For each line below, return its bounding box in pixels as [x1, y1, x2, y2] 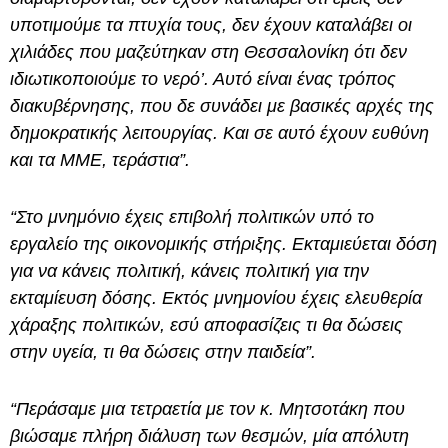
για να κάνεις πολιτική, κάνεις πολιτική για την [10, 261, 369, 282]
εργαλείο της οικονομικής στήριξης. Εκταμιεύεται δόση [10, 234, 437, 255]
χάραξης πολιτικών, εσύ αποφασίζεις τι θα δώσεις [10, 315, 403, 336]
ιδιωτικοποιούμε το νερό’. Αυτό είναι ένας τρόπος [10, 69, 396, 90]
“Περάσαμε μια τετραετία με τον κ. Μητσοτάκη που [10, 399, 405, 420]
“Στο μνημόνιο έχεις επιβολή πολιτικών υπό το [10, 207, 374, 228]
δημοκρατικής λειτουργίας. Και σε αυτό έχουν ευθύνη [10, 123, 429, 144]
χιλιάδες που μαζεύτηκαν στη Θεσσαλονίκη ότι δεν [10, 42, 407, 63]
